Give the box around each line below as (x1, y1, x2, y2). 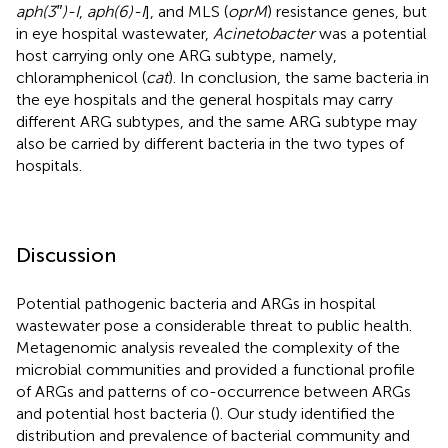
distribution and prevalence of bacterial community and (16, 425, 410, 445)
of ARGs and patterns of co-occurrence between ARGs (16, 381, 411, 401)
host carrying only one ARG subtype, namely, (16, 45, 337, 65)
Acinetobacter (213, 23, 315, 43)
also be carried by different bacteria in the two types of (16, 133, 404, 153)
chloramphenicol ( (16, 67, 146, 87)
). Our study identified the (215, 403, 395, 423)
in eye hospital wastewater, (16, 23, 213, 43)
